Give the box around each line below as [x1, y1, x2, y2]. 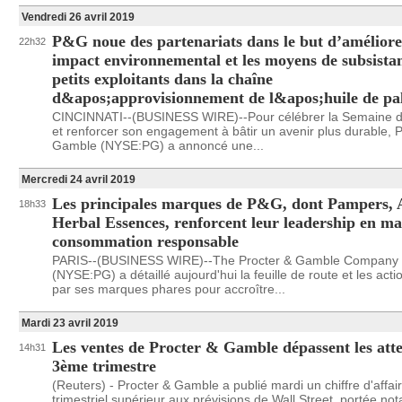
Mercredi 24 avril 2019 [22, 173, 135, 186]
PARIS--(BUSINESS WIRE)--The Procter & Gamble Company [52, 253, 398, 267]
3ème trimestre [52, 357, 156, 375]
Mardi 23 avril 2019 [22, 317, 118, 329]
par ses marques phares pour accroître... [52, 282, 285, 296]
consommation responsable [52, 232, 239, 250]
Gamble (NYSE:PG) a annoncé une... [52, 138, 264, 153]
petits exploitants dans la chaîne [52, 70, 273, 88]
